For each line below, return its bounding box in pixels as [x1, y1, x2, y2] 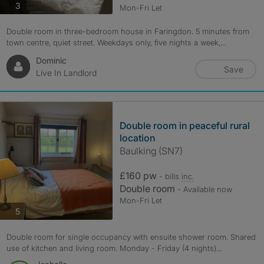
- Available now [177, 184, 232, 194]
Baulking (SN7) [119, 145, 183, 157]
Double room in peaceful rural [119, 120, 250, 131]
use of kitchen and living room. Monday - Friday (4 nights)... [6, 243, 222, 253]
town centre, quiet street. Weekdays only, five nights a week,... [6, 38, 226, 47]
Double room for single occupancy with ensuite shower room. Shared [6, 232, 256, 242]
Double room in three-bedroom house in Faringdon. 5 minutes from [6, 27, 249, 36]
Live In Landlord [35, 68, 97, 78]
